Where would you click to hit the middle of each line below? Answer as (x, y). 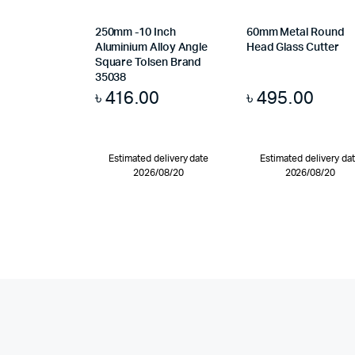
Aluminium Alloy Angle (151, 48)
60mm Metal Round (295, 33)
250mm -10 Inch (135, 33)
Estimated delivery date (159, 159)
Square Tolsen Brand (148, 63)
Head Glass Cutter (292, 48)
